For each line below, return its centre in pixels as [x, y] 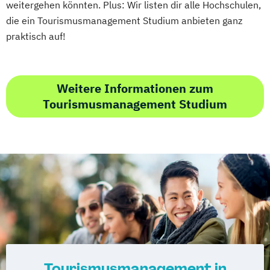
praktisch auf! [36, 36]
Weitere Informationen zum [135, 88]
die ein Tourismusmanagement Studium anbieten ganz [124, 20]
